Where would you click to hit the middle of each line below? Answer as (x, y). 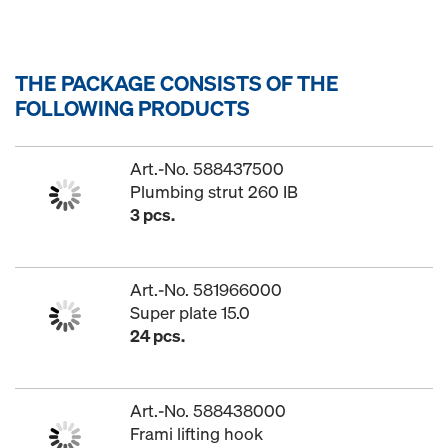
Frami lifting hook (196, 433)
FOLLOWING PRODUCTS (132, 108)
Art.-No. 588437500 (207, 168)
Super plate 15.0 (190, 312)
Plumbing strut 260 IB (214, 191)
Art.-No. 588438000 (208, 410)
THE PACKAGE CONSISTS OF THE (177, 83)
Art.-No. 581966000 (206, 289)
